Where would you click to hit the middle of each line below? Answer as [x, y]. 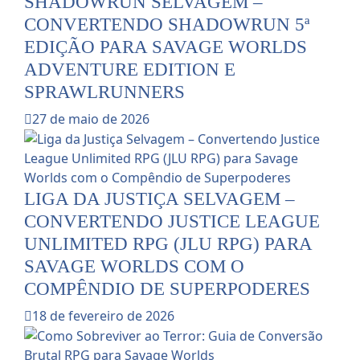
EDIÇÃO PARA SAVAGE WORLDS [166, 47]
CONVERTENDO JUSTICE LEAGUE [172, 221]
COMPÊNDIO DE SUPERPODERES [167, 289]
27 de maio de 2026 [91, 119]
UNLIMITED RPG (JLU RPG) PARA [168, 244]
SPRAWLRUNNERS [104, 92]
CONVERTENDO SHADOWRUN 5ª [167, 25]
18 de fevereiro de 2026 [103, 316]
